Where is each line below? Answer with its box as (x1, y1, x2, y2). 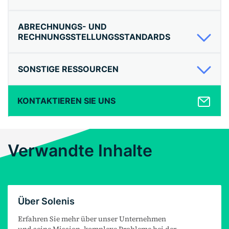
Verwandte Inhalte (8, 141, 152, 161)
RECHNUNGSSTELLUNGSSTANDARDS (18, 32, 170, 42)
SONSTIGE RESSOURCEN (18, 64, 119, 75)
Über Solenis (18, 196, 75, 207)
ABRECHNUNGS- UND (18, 21, 107, 32)
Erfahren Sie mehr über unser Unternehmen (18, 214, 166, 224)
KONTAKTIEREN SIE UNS (17, 96, 116, 106)
